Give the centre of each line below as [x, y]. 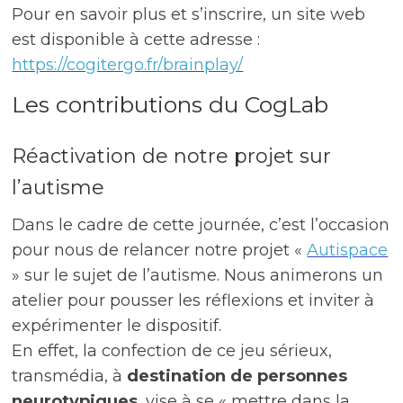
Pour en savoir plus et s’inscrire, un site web [189, 15]
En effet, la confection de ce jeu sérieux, [172, 351]
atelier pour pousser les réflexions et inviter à [193, 301]
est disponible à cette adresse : [136, 40]
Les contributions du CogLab [170, 105]
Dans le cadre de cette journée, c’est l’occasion [201, 225]
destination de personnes [237, 376]
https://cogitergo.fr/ [88, 65]
